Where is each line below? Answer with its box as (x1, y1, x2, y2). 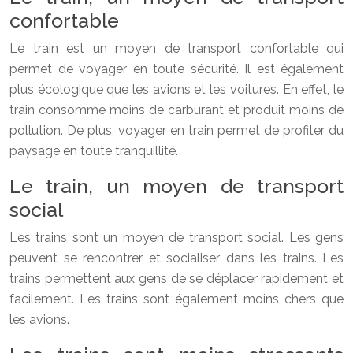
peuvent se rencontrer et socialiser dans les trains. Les (9, 250, 344, 266)
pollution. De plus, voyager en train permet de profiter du (9, 122, 344, 138)
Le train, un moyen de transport (9, 173, 344, 198)
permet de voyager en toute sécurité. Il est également (9, 61, 344, 76)
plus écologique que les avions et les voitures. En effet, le (9, 81, 344, 97)
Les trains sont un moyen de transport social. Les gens (9, 229, 344, 245)
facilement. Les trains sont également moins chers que (9, 291, 344, 307)
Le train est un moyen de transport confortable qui (9, 40, 344, 56)
